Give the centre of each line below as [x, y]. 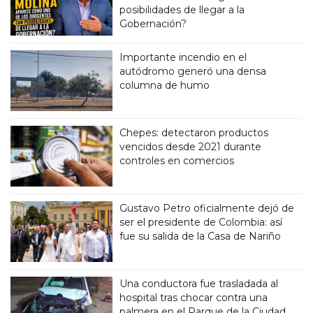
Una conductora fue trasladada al [199, 283]
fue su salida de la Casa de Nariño [201, 236]
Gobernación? [153, 23]
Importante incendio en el [183, 57]
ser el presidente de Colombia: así [201, 222]
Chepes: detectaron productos [194, 132]
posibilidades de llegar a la [182, 9]
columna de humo [165, 85]
